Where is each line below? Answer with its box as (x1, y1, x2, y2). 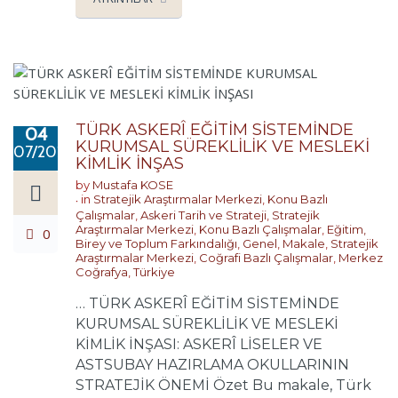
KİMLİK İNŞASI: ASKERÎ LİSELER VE (76, 335, 322, 353)
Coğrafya (76, 264, 128, 279)
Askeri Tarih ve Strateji (140, 207, 267, 222)
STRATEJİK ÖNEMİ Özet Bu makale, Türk (76, 376, 371, 394)
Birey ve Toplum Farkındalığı (76, 235, 237, 251)
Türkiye (133, 264, 175, 279)
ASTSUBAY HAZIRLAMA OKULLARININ (76, 355, 349, 373)
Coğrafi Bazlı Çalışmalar (199, 250, 333, 265)
